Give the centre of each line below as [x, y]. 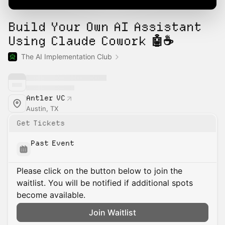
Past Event [52, 143]
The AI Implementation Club [67, 57]
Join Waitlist [113, 212]
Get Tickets [41, 123]
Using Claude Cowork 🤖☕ [91, 41]
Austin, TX [42, 108]
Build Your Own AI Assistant [105, 27]
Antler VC [46, 98]
